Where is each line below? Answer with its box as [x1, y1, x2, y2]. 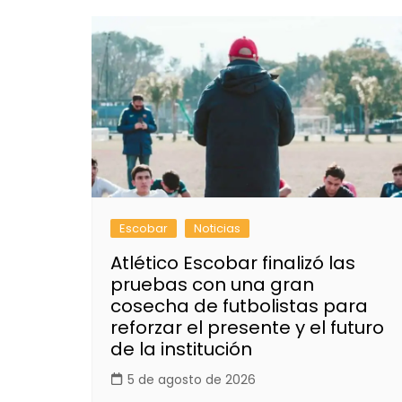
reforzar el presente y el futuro [110, 315, 384, 341]
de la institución [110, 336, 252, 363]
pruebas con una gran [110, 272, 314, 298]
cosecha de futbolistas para [110, 293, 368, 319]
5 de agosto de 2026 [127, 371, 256, 389]
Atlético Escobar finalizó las [110, 250, 355, 276]
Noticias [194, 220, 240, 238]
